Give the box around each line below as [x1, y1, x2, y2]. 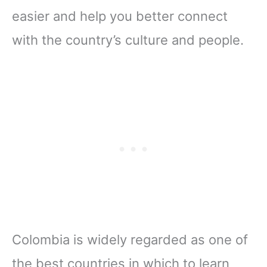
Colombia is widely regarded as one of [12, 232, 248, 248]
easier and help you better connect [12, 8, 228, 24]
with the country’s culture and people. [12, 32, 244, 48]
